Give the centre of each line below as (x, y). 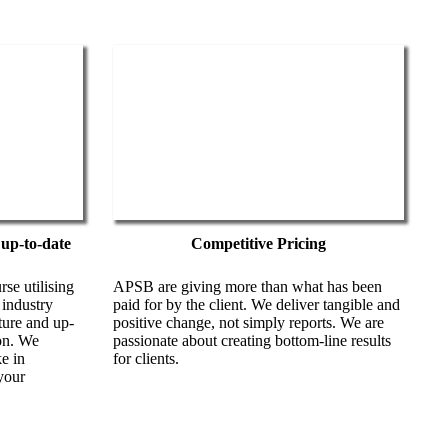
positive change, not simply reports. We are (248, 323)
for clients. (145, 359)
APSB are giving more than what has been (247, 287)
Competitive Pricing (258, 244)
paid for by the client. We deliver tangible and (256, 305)
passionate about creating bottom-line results (251, 341)
